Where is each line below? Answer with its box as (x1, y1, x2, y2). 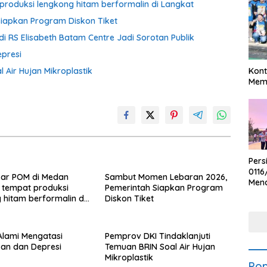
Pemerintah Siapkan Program (104, 182, 223, 194)
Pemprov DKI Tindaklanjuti (104, 231, 210, 242)
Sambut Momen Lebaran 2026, (104, 172, 227, 183)
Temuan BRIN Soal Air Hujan (104, 241, 215, 253)
